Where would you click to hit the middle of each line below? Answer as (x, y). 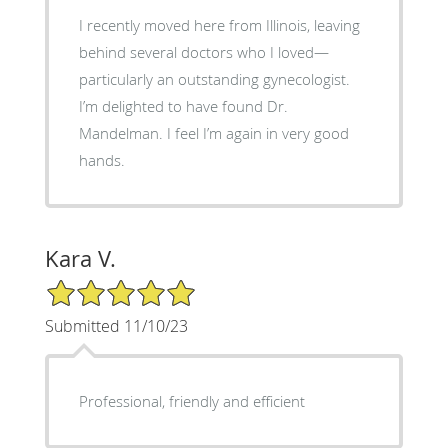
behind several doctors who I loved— (203, 52)
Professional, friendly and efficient (191, 401)
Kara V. (80, 259)
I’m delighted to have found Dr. (183, 106)
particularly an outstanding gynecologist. (214, 79)
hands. (101, 160)
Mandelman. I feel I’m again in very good (213, 133)
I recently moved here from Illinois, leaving (219, 25)
